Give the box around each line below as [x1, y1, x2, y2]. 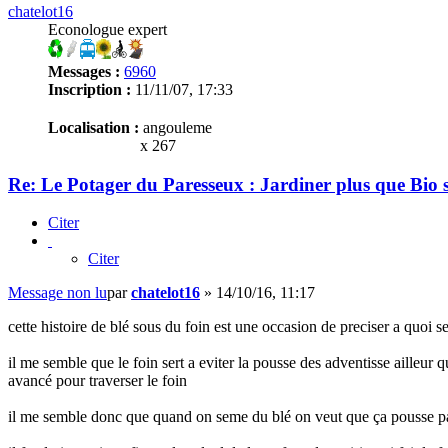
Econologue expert [48, 20, 167, 38]
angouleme [139, 118, 212, 136]
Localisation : [48, 118, 139, 136]
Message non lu [8, 284, 107, 302]
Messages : [48, 62, 120, 80]
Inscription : [48, 80, 131, 98]
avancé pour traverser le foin [8, 372, 187, 390]
